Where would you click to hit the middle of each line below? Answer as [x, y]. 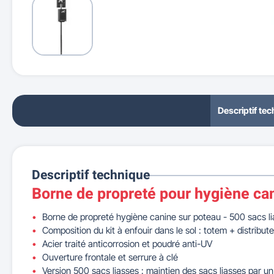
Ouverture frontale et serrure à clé [110, 257]
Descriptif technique [91, 175]
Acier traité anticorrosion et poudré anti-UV [127, 244]
